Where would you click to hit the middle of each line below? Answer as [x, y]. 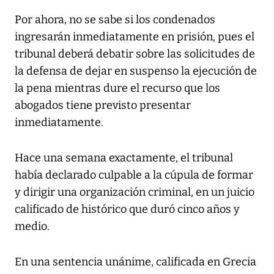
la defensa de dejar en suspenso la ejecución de [136, 71]
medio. [32, 227]
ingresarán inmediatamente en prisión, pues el [135, 37]
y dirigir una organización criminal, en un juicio [135, 192]
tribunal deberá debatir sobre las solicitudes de [135, 54]
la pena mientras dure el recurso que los [117, 88]
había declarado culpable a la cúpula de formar [134, 175]
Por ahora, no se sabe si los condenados [115, 20]
